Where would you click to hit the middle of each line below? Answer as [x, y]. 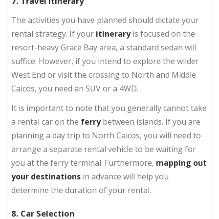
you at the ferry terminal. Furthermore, [84, 163]
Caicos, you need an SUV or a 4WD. [75, 89]
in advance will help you [125, 177]
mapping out [181, 163]
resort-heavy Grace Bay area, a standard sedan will [104, 48]
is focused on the [163, 34]
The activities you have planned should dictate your [105, 20]
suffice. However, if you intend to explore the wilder [105, 61]
